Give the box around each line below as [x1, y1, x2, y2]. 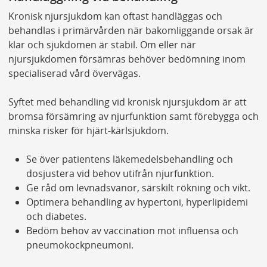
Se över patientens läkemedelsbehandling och [26, 152, 233, 166]
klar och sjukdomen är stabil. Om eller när [8, 38, 196, 51]
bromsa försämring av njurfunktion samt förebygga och [8, 109, 259, 123]
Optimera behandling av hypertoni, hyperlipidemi [26, 195, 248, 209]
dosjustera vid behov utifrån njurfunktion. [26, 166, 214, 180]
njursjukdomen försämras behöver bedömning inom [8, 52, 246, 66]
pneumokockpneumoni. [26, 238, 133, 252]
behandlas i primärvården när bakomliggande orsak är [8, 23, 254, 37]
